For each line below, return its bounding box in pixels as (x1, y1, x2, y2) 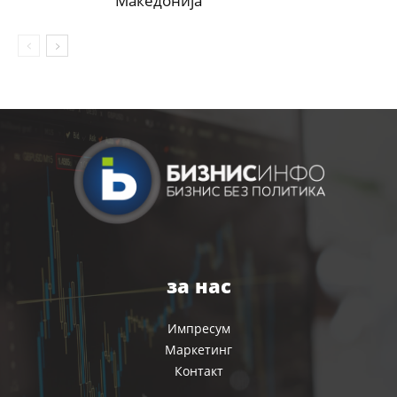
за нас (166, 272, 231, 300)
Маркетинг (165, 341, 232, 359)
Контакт (174, 362, 223, 380)
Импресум (167, 320, 230, 338)
